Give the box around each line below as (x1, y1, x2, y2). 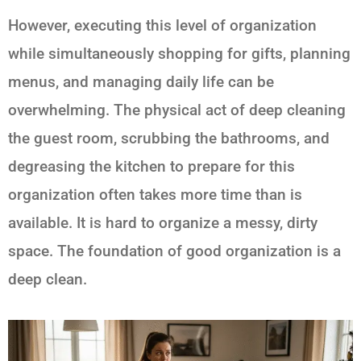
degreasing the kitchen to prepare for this (8, 157, 295, 176)
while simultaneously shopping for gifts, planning (8, 44, 351, 64)
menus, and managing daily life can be (8, 73, 274, 92)
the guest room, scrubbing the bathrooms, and (8, 129, 330, 148)
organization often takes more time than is (8, 185, 302, 205)
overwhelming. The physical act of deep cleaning (8, 101, 346, 120)
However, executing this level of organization (8, 16, 317, 35)
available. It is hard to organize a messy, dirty (8, 214, 317, 233)
